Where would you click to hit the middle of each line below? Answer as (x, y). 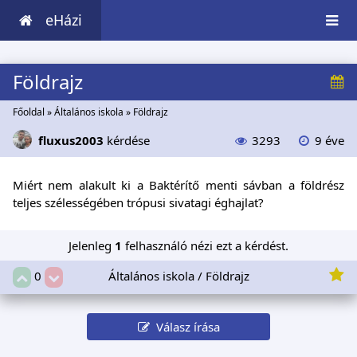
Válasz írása (184, 326)
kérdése (128, 141)
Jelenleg (92, 245)
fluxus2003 (71, 141)
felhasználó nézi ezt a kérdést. (205, 245)
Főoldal (29, 112)
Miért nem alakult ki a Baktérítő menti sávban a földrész (178, 184)
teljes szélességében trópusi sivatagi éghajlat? (138, 202)
